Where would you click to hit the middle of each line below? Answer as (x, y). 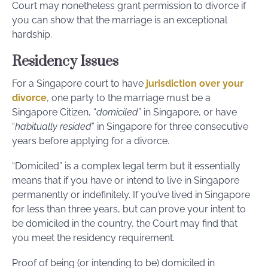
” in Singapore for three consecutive (170, 126)
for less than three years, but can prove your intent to (129, 209)
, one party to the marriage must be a (129, 98)
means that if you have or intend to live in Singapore (126, 180)
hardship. (32, 34)
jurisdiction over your (195, 83)
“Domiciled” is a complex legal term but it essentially (126, 166)
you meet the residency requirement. (93, 237)
